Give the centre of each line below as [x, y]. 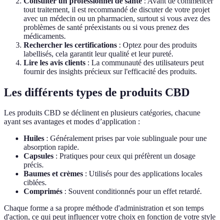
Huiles [34, 138]
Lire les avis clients [55, 62]
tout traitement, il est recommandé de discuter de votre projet [117, 9]
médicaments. [45, 36]
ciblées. [35, 183]
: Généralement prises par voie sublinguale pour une [125, 138]
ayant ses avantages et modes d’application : [72, 122]
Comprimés [43, 192]
